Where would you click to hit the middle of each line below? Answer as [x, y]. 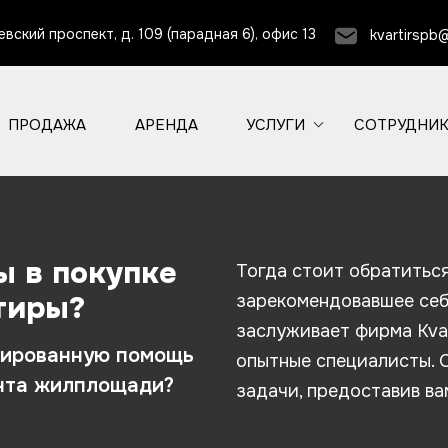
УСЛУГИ [276, 124]
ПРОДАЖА [47, 124]
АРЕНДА [166, 124]
